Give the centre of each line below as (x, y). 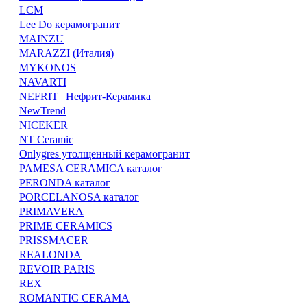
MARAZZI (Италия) (66, 53)
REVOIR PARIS (57, 269)
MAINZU (41, 39)
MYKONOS (48, 68)
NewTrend (42, 111)
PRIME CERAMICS (66, 226)
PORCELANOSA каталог (79, 197)
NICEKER (44, 125)
